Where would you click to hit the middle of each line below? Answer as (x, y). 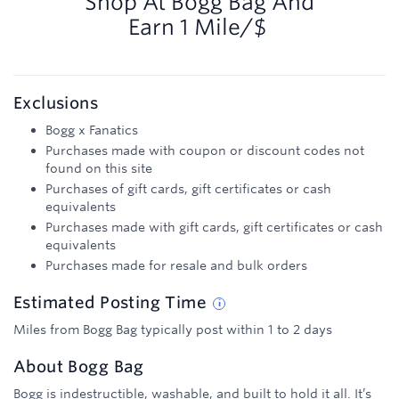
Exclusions (56, 102)
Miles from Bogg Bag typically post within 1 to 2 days (173, 330)
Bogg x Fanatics (92, 130)
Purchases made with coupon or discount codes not (205, 151)
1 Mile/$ (223, 27)
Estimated (57, 302)
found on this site (99, 168)
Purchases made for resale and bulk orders (176, 265)
